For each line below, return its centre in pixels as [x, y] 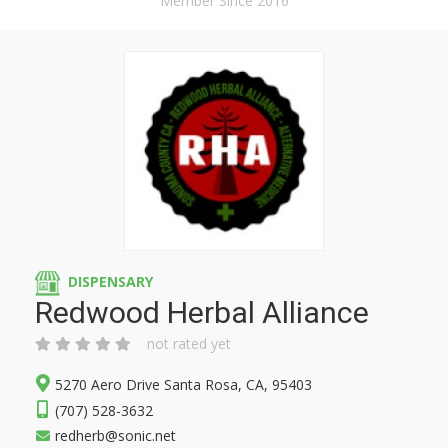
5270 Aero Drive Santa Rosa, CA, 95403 [183, 384]
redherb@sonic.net [115, 435]
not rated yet [189, 343]
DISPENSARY [110, 282]
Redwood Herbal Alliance [202, 312]
